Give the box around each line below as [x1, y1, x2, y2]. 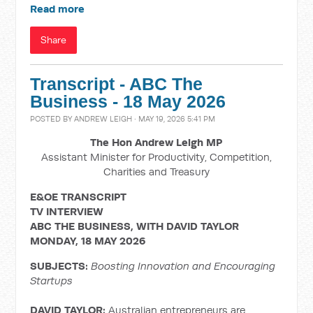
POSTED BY [30, 114, 75, 124]
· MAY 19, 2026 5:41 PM [132, 114, 216, 124]
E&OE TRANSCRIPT [30, 190, 127, 203]
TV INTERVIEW [30, 205, 104, 218]
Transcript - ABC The [30, 75, 203, 94]
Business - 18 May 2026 [30, 92, 226, 111]
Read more [30, 2, 85, 15]
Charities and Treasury [103, 165, 210, 178]
